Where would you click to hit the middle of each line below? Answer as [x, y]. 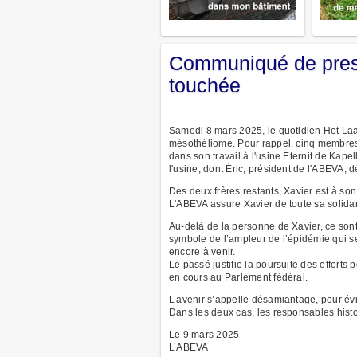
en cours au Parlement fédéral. [239, 277]
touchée [205, 85]
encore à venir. [202, 251]
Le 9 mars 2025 [204, 334]
